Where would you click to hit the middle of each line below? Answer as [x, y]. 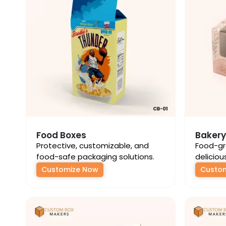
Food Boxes [61, 135]
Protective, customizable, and [93, 146]
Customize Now [70, 169]
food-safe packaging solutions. [95, 157]
